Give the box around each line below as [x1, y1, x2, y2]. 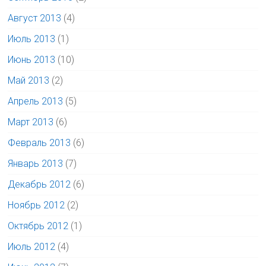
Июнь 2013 [8, 53, 56, 65]
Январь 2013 [8, 157, 64, 169]
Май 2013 [8, 74, 50, 86]
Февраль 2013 [8, 137, 71, 148]
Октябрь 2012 [8, 220, 69, 232]
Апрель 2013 [8, 95, 64, 107]
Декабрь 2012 [8, 178, 71, 190]
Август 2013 [8, 12, 62, 24]
